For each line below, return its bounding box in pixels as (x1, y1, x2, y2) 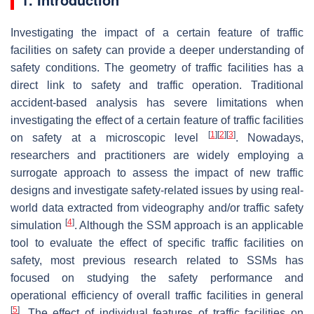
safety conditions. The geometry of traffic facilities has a (11, 61, 303, 74)
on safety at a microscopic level (11, 131, 208, 144)
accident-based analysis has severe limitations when (11, 96, 303, 109)
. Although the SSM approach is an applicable (74, 219, 303, 231)
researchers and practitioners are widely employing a (11, 149, 303, 161)
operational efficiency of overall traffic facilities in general (11, 289, 303, 301)
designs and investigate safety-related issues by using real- (11, 184, 303, 196)
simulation (11, 219, 65, 231)
